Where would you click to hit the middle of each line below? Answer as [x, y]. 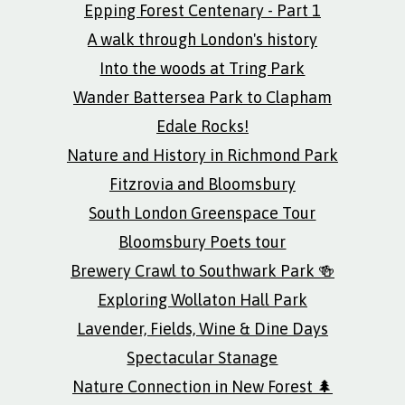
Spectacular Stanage [202, 358]
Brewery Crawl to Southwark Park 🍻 [202, 271]
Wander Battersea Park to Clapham [202, 97]
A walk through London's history [202, 39]
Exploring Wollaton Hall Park [202, 300]
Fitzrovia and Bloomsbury [202, 184]
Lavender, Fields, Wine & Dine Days [202, 329]
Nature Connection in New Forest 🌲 [202, 386]
